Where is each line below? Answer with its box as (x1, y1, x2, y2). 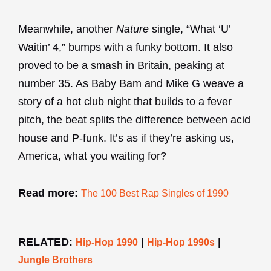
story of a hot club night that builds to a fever (18, 95, 232, 108)
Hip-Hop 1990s (147, 237, 215, 247)
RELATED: (18, 235, 76, 248)
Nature (116, 22, 149, 35)
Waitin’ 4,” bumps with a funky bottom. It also (18, 41, 233, 53)
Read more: (18, 187, 78, 200)
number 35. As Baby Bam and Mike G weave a (18, 77, 244, 90)
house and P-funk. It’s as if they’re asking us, (18, 131, 234, 144)
